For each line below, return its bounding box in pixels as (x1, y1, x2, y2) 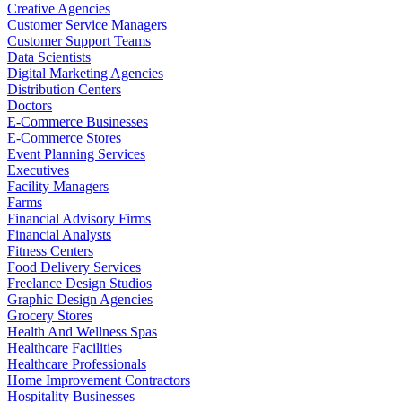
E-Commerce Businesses (7, 113, 148, 129)
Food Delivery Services (7, 258, 141, 275)
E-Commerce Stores (7, 129, 121, 145)
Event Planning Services (7, 145, 145, 162)
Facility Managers (7, 178, 109, 194)
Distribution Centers (7, 81, 121, 97)
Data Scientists (7, 48, 91, 65)
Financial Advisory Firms (7, 210, 151, 226)
